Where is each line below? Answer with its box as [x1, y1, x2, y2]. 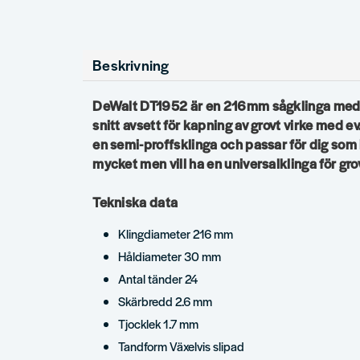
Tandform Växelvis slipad [118, 337, 245, 354]
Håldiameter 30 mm [118, 247, 222, 264]
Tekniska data [92, 191, 178, 211]
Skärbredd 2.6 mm [118, 292, 213, 309]
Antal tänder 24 [118, 269, 198, 287]
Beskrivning [92, 54, 170, 75]
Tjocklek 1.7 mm [118, 314, 199, 332]
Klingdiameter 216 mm [118, 224, 234, 242]
